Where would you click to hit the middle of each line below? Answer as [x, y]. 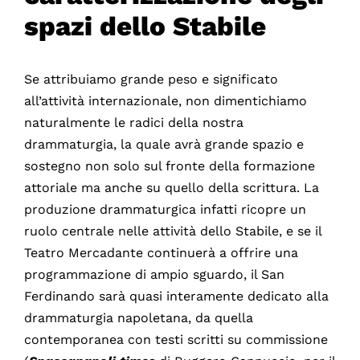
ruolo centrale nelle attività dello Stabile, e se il [172, 231]
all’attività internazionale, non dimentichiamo [165, 101]
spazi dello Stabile [145, 26]
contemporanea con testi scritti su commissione [176, 340]
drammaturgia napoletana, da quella [138, 318]
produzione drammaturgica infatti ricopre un [165, 210]
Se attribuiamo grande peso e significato [151, 80]
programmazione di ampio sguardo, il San [154, 275]
